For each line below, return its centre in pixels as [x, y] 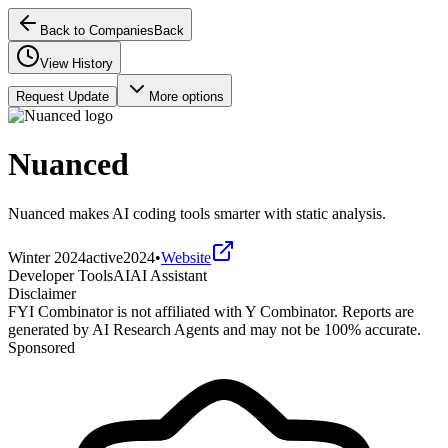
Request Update [62, 96]
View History [76, 63]
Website [186, 257]
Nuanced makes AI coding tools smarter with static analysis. [197, 213]
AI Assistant [168, 275]
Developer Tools [60, 275]
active [104, 257]
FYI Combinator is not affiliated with [125, 311]
